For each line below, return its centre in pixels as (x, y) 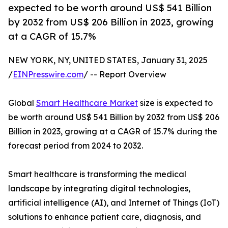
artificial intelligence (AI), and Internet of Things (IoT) (114, 203)
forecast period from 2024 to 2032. (76, 146)
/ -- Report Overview (125, 75)
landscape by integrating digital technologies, (99, 189)
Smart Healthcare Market (87, 103)
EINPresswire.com (48, 75)
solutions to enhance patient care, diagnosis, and (105, 217)
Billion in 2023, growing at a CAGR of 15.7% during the (113, 132)
